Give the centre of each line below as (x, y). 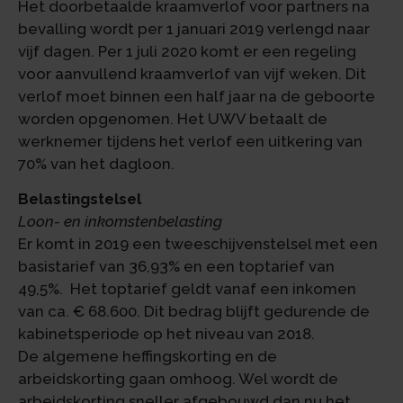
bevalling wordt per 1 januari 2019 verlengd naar (194, 28)
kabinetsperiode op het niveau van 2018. (168, 334)
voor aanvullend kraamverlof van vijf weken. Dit (192, 73)
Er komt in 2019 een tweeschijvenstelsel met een (198, 244)
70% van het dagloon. (96, 163)
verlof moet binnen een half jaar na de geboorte (197, 96)
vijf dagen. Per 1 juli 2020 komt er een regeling (187, 51)
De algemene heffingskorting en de (148, 357)
